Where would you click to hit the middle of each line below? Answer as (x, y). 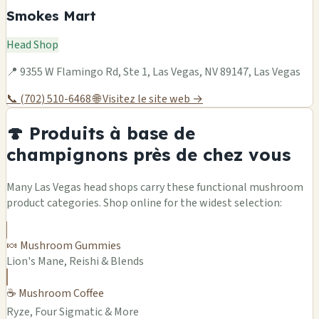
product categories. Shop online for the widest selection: (144, 203)
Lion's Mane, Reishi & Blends (75, 262)
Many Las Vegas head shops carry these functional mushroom (155, 188)
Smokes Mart (51, 15)
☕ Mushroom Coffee (55, 294)
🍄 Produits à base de (101, 134)
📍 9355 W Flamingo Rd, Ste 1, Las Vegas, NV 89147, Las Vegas (153, 72)
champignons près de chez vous (148, 155)
